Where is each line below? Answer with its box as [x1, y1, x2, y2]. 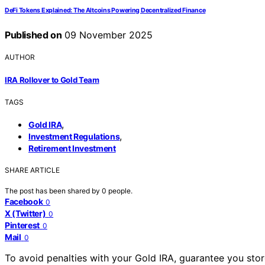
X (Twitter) [5, 208, 46, 218]
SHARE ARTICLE [5, 165, 60, 174]
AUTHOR [5, 53, 35, 62]
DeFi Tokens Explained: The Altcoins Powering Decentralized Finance [5, 7, 206, 15]
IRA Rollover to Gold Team [5, 75, 99, 85]
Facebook [5, 196, 43, 206]
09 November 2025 [62, 29, 153, 41]
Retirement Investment [28, 143, 116, 153]
